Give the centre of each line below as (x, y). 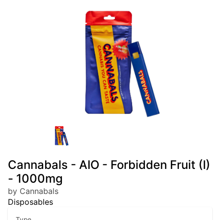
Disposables (30, 202)
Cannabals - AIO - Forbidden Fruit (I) (109, 165)
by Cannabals (33, 191)
